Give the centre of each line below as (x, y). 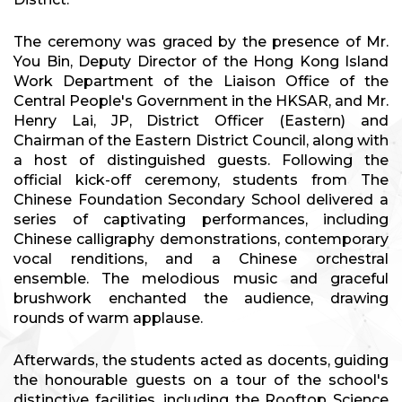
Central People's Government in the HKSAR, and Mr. (201, 101)
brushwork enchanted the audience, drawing (201, 299)
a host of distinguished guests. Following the (201, 161)
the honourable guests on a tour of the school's (201, 380)
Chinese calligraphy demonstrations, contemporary (201, 240)
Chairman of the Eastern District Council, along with (201, 141)
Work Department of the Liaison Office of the (201, 82)
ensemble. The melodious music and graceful (201, 279)
